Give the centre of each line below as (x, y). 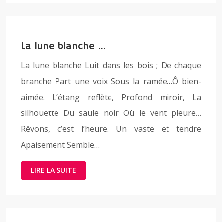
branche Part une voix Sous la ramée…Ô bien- (111, 81)
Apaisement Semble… (60, 145)
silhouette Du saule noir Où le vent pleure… (111, 113)
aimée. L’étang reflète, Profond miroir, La (111, 97)
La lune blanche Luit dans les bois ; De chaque (111, 65)
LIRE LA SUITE (54, 170)
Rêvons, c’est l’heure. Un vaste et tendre (111, 129)
